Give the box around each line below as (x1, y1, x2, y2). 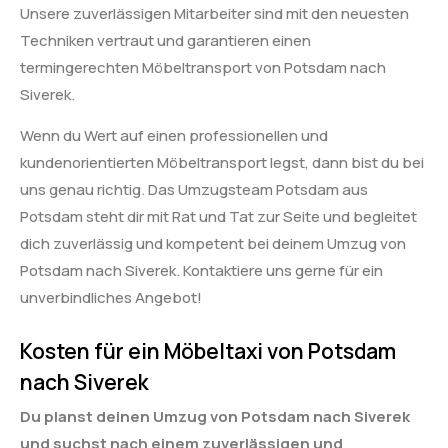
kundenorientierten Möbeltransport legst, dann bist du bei (20, 152, 424, 174)
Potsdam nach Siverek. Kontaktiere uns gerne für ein (20, 260, 383, 282)
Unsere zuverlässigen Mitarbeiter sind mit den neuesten (20, 2, 409, 24)
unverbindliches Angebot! (20, 287, 202, 309)
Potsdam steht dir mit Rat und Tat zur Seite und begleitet (20, 206, 417, 228)
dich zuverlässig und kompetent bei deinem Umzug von (20, 233, 406, 255)
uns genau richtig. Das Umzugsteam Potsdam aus (20, 179, 368, 201)
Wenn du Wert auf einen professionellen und (20, 125, 328, 147)
